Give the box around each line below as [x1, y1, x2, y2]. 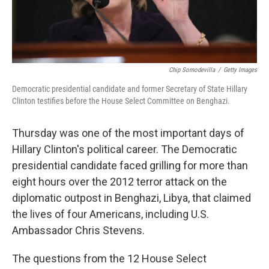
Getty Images [223, 66, 257, 74]
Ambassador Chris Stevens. [12, 224, 145, 237]
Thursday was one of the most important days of [12, 127, 244, 140]
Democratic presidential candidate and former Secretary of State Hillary [12, 84, 247, 94]
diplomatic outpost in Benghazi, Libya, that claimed [12, 192, 251, 205]
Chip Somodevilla [169, 66, 215, 74]
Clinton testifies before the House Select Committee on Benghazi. [12, 96, 230, 106]
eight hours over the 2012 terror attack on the [12, 175, 227, 189]
